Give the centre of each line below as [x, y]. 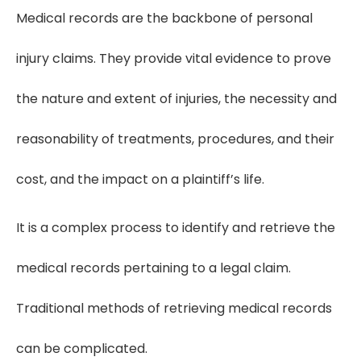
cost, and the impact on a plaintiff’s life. [143, 180]
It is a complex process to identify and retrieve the [176, 228]
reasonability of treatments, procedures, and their [175, 139]
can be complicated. [82, 349]
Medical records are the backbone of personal [164, 19]
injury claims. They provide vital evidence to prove [174, 59]
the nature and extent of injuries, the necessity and [176, 99]
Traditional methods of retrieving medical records [174, 309]
